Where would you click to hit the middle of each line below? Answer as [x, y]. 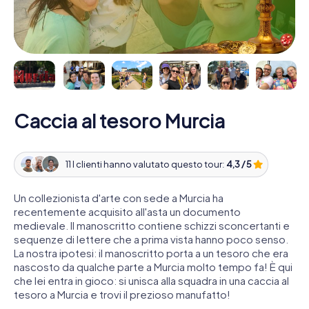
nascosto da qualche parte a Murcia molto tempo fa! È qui [153, 266]
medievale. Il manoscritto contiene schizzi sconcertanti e [152, 225]
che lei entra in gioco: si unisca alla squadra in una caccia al [151, 280]
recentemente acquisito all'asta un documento [127, 211]
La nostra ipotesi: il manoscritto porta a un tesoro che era [151, 252]
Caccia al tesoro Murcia [119, 120]
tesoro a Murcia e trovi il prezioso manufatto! [122, 294]
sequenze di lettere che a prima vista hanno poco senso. [151, 239]
